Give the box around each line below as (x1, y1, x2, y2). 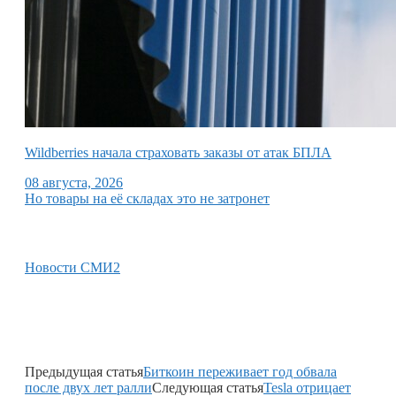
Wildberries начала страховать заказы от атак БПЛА (25, 144, 331, 160)
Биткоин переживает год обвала (143, 363, 337, 379)
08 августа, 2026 (25, 174, 123, 190)
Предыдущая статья (25, 363, 143, 379)
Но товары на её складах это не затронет (25, 190, 270, 206)
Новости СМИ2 (25, 259, 120, 275)
